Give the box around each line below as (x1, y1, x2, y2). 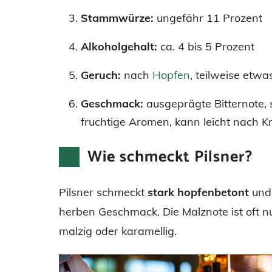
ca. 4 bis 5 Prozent (157, 39, 254, 53)
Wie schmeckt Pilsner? (87, 143, 253, 170)
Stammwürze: (81, 10, 154, 25)
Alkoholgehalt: (81, 39, 157, 53)
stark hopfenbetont (148, 185, 249, 199)
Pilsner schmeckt (59, 185, 148, 199)
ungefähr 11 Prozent (154, 10, 262, 25)
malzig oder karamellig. (59, 223, 177, 238)
